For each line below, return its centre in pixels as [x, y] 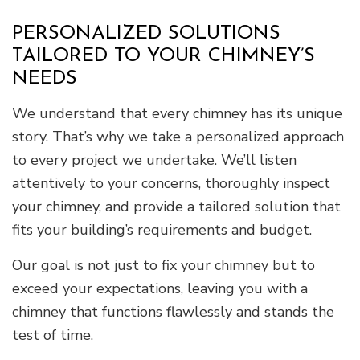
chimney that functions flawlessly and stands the [173, 311]
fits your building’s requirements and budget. [162, 229]
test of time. [53, 335]
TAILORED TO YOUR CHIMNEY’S [164, 56]
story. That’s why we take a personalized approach [178, 136]
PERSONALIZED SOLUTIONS [146, 33]
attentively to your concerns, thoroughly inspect [171, 183]
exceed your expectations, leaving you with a [160, 288]
